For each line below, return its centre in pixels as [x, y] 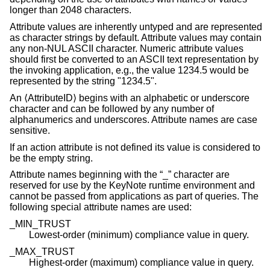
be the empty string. [51, 158]
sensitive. [30, 131]
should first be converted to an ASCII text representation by [134, 59]
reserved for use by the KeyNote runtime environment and [132, 186]
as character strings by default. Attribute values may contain [136, 37]
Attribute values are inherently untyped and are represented [136, 27]
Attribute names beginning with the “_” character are [120, 175]
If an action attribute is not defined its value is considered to [135, 147]
